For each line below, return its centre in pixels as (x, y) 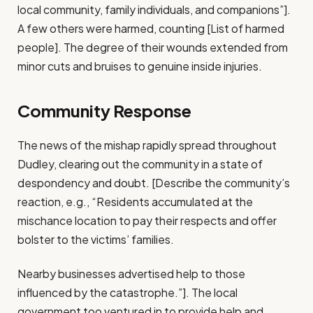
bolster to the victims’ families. (97, 239)
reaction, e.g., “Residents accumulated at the (135, 201)
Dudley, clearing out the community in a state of (140, 163)
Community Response (104, 110)
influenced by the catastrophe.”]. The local (128, 292)
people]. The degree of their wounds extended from (153, 48)
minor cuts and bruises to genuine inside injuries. (140, 66)
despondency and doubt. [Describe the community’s (154, 182)
